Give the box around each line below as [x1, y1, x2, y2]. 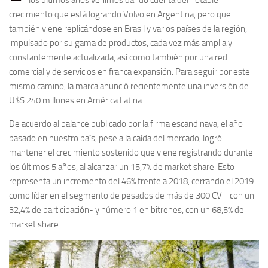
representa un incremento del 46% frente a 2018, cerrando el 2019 [9, 175, 254, 187]
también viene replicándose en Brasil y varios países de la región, [9, 23, 247, 34]
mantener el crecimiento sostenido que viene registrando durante [9, 147, 253, 158]
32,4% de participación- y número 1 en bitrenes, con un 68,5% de [9, 204, 244, 215]
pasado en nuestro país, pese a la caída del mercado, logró [9, 132, 222, 144]
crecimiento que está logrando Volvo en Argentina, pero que [9, 8, 231, 20]
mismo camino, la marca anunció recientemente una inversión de [9, 80, 249, 92]
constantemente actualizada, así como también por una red [9, 51, 227, 63]
